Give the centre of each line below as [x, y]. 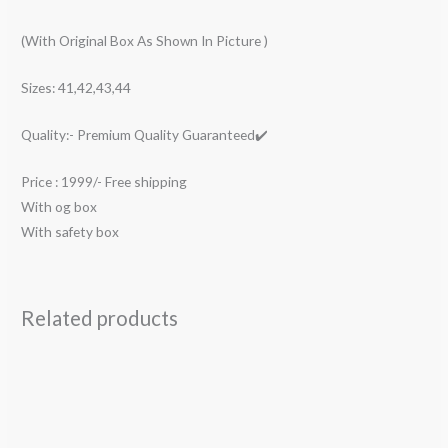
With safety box [70, 231]
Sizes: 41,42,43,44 [76, 88]
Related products [100, 317]
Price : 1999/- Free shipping [104, 181]
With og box [59, 206]
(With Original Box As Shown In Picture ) [145, 41]
